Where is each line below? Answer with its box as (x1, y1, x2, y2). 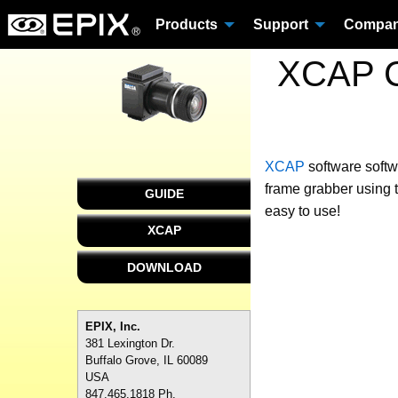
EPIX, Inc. (85, 319, 140, 333)
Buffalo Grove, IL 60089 (85, 353, 208, 367)
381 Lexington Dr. (85, 336, 175, 350)
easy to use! (265, 203, 340, 219)
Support (253, 16, 308, 32)
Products (155, 16, 218, 32)
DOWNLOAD (126, 259, 202, 275)
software (305, 159, 365, 174)
